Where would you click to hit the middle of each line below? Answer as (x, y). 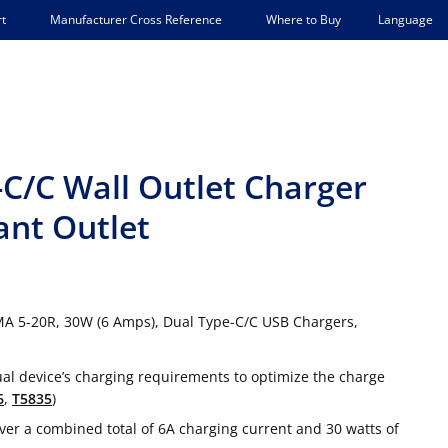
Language (405, 19)
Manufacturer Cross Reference (136, 19)
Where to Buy (303, 19)
